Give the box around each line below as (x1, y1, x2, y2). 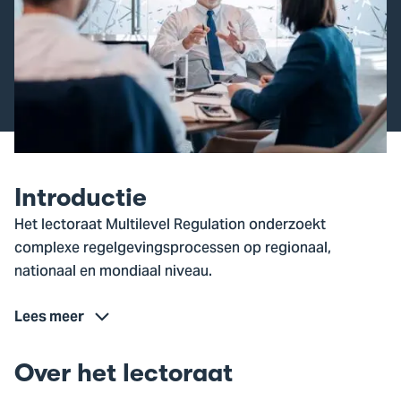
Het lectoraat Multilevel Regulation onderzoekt (14, 210, 326, 242)
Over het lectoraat (14, 359, 233, 388)
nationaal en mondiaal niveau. (14, 257, 212, 288)
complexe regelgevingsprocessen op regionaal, (14, 234, 331, 265)
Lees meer (14, 307, 84, 327)
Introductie (14, 183, 147, 213)
